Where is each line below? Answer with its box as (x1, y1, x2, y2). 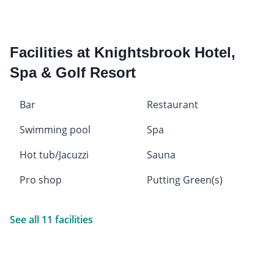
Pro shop (20, 172, 62, 187)
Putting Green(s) (147, 172, 223, 187)
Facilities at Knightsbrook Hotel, (10, 43, 235, 61)
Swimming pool (20, 122, 91, 136)
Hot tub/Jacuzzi (20, 147, 89, 161)
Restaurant (147, 97, 198, 111)
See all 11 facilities (10, 212, 93, 226)
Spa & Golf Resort (10, 64, 136, 81)
